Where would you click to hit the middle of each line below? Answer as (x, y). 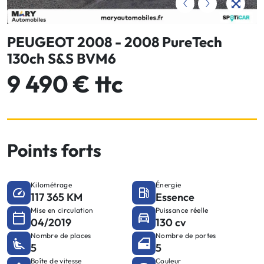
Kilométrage (51, 184)
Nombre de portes (186, 235)
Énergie (169, 184)
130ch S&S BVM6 (62, 58)
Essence (175, 197)
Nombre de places (61, 235)
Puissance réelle (182, 210)
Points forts (54, 150)
